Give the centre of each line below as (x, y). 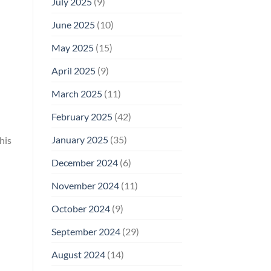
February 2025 (82, 116)
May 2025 (72, 47)
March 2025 (77, 93)
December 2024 (84, 162)
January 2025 (80, 139)
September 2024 (86, 231)
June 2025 (73, 24)
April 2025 (73, 70)
